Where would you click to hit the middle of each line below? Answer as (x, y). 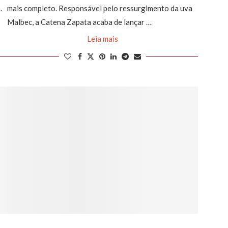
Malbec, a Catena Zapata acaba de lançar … (79, 22)
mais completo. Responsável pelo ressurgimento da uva (99, 8)
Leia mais (102, 38)
